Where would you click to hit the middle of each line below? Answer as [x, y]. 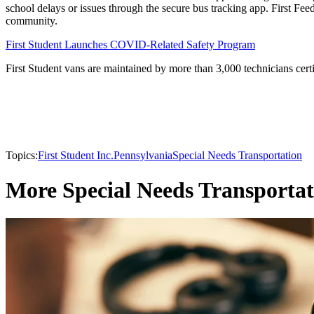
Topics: [22, 156]
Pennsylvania [143, 156]
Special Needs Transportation [237, 156]
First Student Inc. [76, 156]
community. [32, 21]
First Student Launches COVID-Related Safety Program [130, 45]
